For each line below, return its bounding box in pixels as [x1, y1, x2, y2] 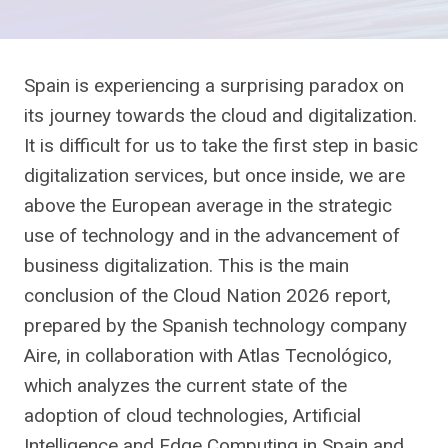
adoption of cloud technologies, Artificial [24, 404, 361, 427]
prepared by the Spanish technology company [24, 314, 407, 337]
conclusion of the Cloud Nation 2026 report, [24, 284, 391, 307]
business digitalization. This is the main [24, 254, 349, 277]
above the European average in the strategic [24, 194, 392, 217]
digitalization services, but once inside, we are [24, 164, 405, 187]
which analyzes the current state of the [24, 374, 347, 397]
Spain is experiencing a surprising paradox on [24, 74, 404, 97]
